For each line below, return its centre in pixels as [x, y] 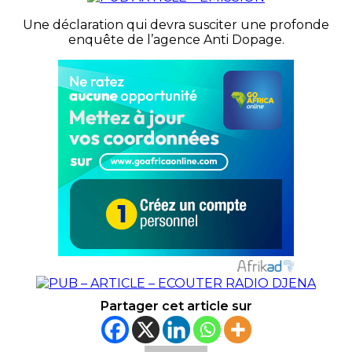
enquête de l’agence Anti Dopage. [176, 39]
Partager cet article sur [176, 306]
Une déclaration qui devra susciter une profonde [176, 24]
